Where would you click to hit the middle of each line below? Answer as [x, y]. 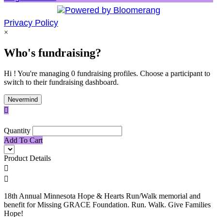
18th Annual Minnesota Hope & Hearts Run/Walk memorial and [102, 196]
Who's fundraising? [53, 53]
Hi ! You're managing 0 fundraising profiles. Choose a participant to [107, 74]
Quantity [17, 130]
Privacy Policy [31, 23]
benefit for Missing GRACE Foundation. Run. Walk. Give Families [107, 204]
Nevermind [23, 100]
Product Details [27, 158]
